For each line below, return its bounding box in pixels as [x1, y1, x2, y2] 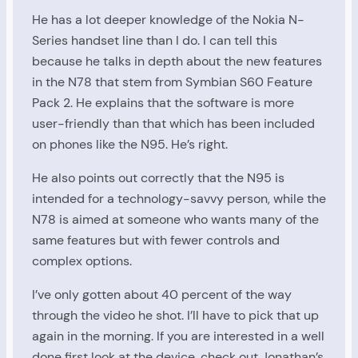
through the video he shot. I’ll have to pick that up [32, 307, 319, 324]
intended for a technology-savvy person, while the [32, 190, 326, 208]
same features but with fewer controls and [32, 232, 280, 249]
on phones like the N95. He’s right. [32, 135, 228, 153]
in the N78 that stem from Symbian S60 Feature [32, 73, 312, 90]
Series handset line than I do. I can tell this [32, 31, 277, 49]
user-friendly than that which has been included [32, 114, 315, 132]
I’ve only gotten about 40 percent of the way [32, 286, 292, 304]
